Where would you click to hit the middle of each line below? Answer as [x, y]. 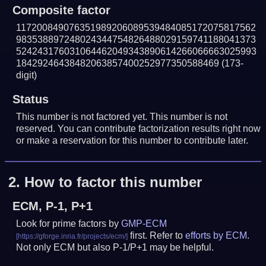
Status [30, 99]
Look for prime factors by [69, 223]
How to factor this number [113, 182]
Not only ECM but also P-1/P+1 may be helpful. [115, 247]
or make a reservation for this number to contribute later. [132, 141]
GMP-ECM [144, 223]
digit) [27, 75]
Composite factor [61, 10]
